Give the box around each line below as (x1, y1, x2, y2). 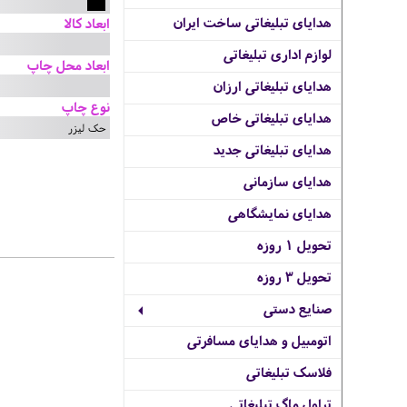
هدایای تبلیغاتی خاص (212, 108, 332, 127)
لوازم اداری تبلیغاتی (223, 45, 332, 64)
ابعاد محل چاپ (27, 55, 110, 74)
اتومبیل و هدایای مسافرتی (187, 331, 332, 350)
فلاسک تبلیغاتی (246, 362, 332, 382)
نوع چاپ (62, 96, 110, 116)
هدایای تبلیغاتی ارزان (213, 76, 332, 95)
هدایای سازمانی (243, 172, 332, 191)
